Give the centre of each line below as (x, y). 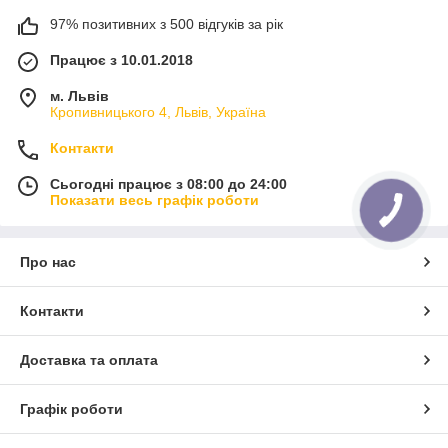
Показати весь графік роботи (154, 200)
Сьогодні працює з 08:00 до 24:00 (168, 184)
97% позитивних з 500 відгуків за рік (166, 24)
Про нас (48, 262)
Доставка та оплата (89, 360)
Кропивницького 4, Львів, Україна (158, 112)
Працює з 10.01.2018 (121, 60)
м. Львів (79, 96)
